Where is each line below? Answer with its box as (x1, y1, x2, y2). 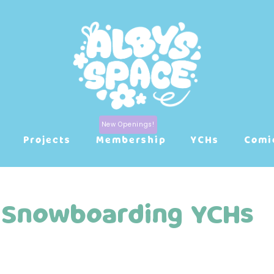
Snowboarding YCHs (2, 198, 254, 229)
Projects (23, 134, 71, 146)
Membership (95, 134, 166, 146)
